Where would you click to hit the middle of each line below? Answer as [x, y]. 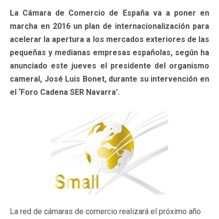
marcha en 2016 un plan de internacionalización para [109, 26]
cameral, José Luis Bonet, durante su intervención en [109, 79]
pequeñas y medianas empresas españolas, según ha [109, 52]
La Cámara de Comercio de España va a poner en [109, 13]
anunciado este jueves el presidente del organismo [109, 66]
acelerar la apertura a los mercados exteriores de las [109, 39]
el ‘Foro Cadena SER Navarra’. [65, 92]
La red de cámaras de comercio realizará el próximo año [105, 211]
